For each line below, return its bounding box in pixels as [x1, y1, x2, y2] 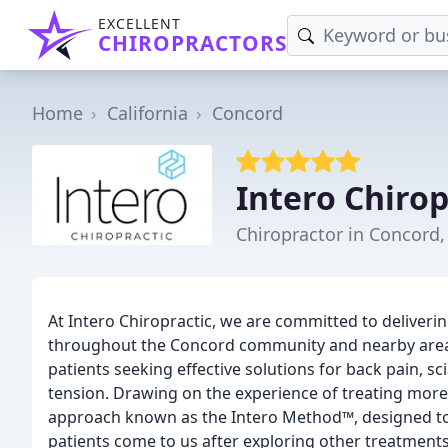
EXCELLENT [98, 14, 181, 33]
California [107, 100, 188, 125]
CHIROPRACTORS [98, 29, 287, 57]
